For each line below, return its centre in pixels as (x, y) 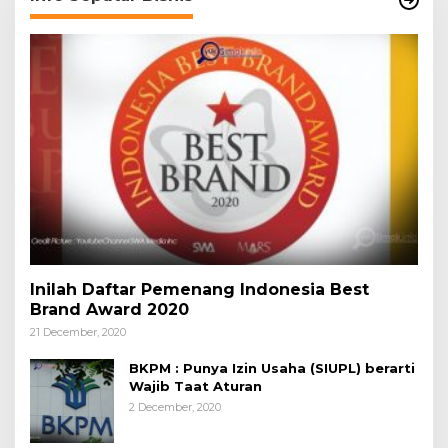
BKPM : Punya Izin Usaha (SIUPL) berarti (272, 367)
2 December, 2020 (175, 406)
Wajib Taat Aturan (195, 385)
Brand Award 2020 (109, 309)
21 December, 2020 (78, 331)
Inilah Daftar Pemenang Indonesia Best (199, 289)
